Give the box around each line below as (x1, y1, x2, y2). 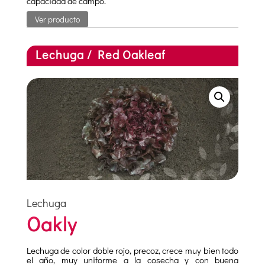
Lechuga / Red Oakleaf (35, 47, 166, 63)
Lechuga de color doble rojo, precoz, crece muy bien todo (26, 244, 239, 257)
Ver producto (34, 14, 80, 25)
